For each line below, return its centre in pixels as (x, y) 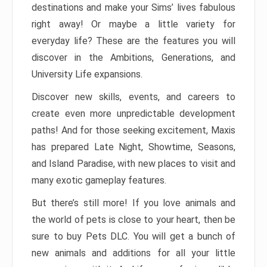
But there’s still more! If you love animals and (133, 203)
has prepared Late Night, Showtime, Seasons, (133, 147)
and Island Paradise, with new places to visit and (133, 164)
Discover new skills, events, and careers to (133, 97)
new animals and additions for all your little (133, 253)
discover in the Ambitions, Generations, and (133, 58)
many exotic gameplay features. (99, 181)
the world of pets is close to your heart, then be (133, 220)
